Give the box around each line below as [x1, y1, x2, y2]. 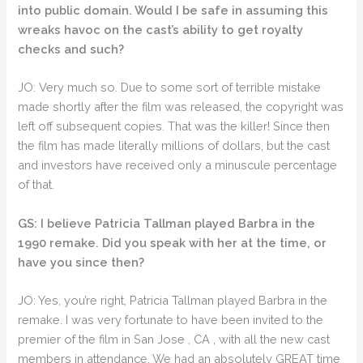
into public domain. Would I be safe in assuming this [18, 2, 329, 17]
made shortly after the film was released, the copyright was [18, 100, 344, 114]
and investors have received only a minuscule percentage [18, 158, 338, 173]
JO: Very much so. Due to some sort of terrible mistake [18, 80, 322, 95]
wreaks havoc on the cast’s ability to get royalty [18, 22, 304, 36]
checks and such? [18, 41, 125, 56]
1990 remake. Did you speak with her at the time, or [18, 235, 327, 250]
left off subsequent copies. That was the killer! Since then [18, 119, 331, 134]
